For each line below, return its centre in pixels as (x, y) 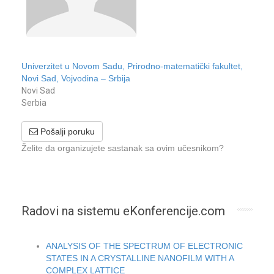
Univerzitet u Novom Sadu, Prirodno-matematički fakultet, (132, 66)
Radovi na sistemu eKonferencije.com (123, 211)
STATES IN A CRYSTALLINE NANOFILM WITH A (140, 258)
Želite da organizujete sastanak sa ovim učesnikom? (123, 148)
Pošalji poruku (66, 131)
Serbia (34, 103)
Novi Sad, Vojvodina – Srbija (76, 78)
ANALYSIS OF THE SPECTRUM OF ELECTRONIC (144, 246)
